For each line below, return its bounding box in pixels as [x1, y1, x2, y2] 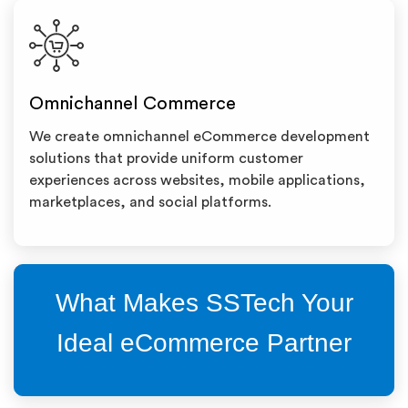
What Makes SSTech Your [55, 289, 353, 317]
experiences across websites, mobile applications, [29, 173, 365, 188]
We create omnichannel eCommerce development [29, 129, 370, 144]
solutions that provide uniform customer [29, 151, 303, 166]
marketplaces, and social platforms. [29, 195, 271, 209]
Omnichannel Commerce [29, 95, 236, 113]
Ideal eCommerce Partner [56, 329, 352, 357]
